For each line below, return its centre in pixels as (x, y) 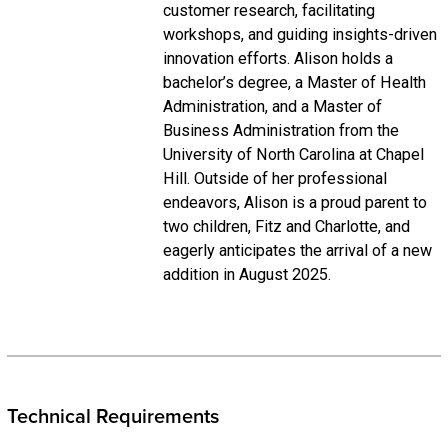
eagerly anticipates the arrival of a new (297, 250)
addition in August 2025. (246, 274)
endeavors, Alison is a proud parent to (294, 202)
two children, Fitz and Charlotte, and (286, 226)
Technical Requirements (112, 417)
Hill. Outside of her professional (274, 178)
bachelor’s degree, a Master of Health (294, 82)
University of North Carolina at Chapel (293, 154)
